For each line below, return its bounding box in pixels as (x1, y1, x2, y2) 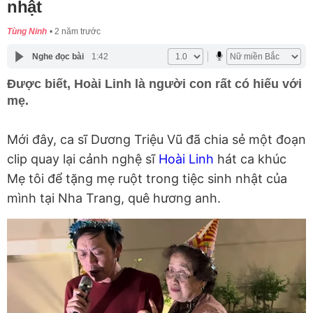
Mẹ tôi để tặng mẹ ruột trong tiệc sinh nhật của (7, 171, 287, 187)
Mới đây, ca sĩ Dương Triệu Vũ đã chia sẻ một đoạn (7, 132, 306, 147)
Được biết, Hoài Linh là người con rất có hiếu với (7, 77, 302, 92)
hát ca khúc (214, 152, 286, 167)
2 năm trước (54, 27, 101, 37)
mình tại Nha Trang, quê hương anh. (7, 191, 221, 206)
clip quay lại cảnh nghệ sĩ (7, 152, 159, 167)
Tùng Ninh (7, 27, 47, 37)
